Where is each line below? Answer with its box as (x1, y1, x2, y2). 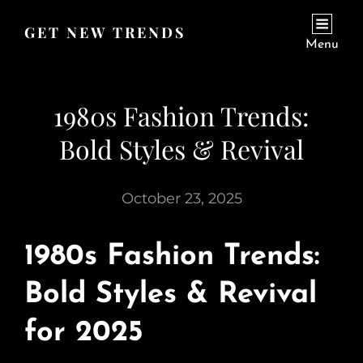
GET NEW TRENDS (24, 23, 186, 42)
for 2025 (24, 318, 143, 348)
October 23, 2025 (121, 190, 242, 207)
